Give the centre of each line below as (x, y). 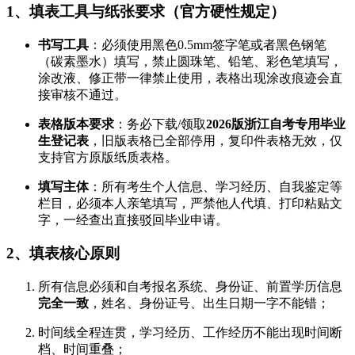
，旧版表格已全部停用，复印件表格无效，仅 (216, 140)
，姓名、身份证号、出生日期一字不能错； (209, 303)
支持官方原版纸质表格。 (108, 157)
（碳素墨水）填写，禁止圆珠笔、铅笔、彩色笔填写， (190, 61)
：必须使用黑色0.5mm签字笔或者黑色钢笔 (208, 44)
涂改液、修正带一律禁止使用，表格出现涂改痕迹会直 (190, 78)
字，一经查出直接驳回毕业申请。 (133, 219)
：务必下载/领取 (160, 124)
